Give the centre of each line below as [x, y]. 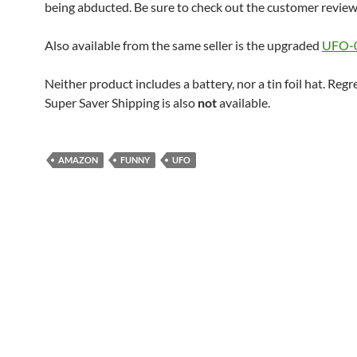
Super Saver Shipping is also [121, 102]
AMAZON [78, 160]
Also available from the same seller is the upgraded [183, 45]
